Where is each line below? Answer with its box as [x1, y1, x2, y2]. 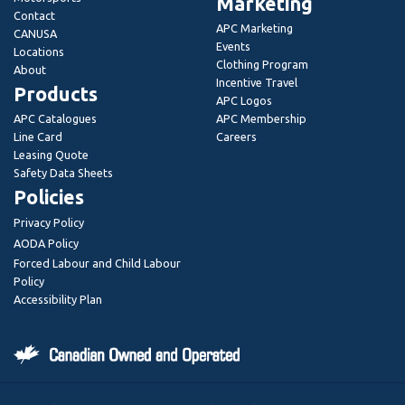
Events [216, 39, 250, 52]
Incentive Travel [216, 75, 297, 89]
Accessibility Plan [14, 292, 102, 306]
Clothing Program [216, 57, 308, 71]
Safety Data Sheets [14, 165, 113, 179]
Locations [14, 44, 64, 58]
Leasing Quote [14, 147, 89, 161]
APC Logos [216, 93, 272, 107]
